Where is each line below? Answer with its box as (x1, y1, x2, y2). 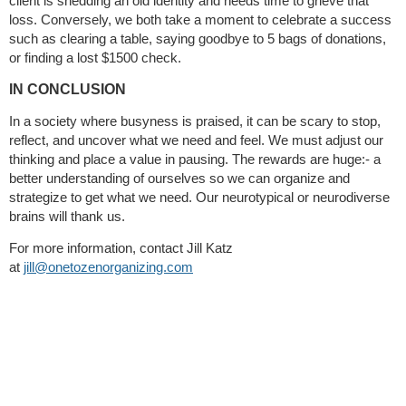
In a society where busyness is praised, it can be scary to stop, (9, 113, 381, 130)
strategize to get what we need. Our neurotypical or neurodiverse (9, 189, 390, 206)
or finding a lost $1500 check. (9, 50, 181, 66)
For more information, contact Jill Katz (9, 240, 233, 256)
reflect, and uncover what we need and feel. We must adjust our (9, 132, 383, 149)
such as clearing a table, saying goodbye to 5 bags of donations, (9, 31, 386, 47)
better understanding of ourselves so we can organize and (9, 170, 350, 187)
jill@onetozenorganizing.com (24, 259, 193, 275)
